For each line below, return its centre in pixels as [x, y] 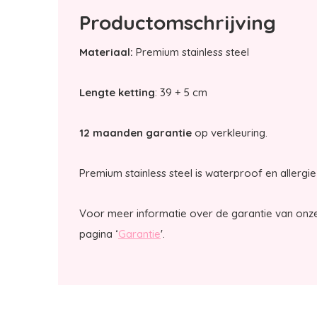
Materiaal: [106, 52]
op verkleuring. [231, 133]
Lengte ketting [117, 92]
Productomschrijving [178, 22]
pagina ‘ [99, 234]
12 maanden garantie [136, 133]
